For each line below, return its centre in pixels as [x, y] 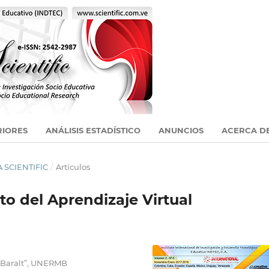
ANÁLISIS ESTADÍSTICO [93, 130]
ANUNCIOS [181, 130]
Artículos [73, 167]
